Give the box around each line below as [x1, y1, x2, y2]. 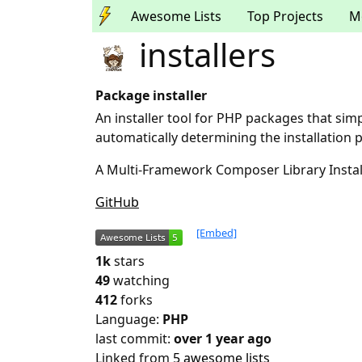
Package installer [95, 86, 207, 105]
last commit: [95, 330, 174, 348]
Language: [95, 310, 162, 329]
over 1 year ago [174, 330, 271, 348]
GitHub [95, 193, 139, 212]
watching [113, 271, 170, 290]
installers [131, 32, 276, 77]
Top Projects [247, 7, 323, 25]
